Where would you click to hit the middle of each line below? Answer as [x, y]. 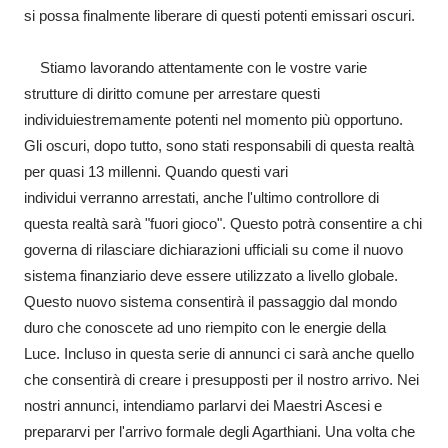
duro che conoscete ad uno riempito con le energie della [205, 327]
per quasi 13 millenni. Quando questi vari [156, 171]
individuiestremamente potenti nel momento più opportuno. [213, 119]
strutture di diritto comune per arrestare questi [172, 93]
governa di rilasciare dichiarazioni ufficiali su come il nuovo [213, 249]
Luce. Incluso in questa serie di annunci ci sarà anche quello [219, 353]
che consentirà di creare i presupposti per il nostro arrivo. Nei [221, 379]
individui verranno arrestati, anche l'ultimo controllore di [201, 197]
